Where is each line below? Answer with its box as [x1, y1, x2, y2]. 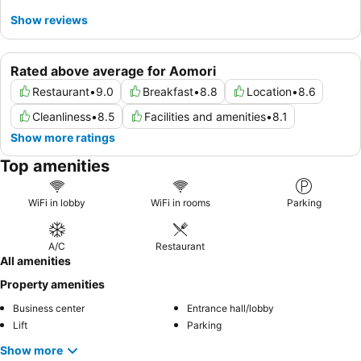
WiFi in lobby [28, 196, 86, 209]
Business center [13, 301, 85, 314]
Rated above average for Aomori [10, 62, 216, 79]
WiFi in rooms [150, 196, 210, 209]
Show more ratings [10, 130, 115, 144]
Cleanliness [32, 109, 91, 123]
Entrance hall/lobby [187, 301, 274, 314]
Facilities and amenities [144, 109, 266, 123]
